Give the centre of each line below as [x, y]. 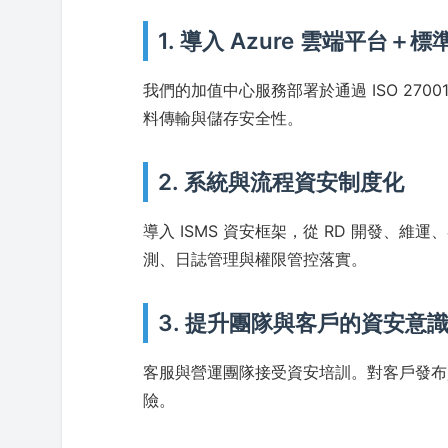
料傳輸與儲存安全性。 [223, 118]
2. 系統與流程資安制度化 [281, 181]
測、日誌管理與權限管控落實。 [255, 259]
